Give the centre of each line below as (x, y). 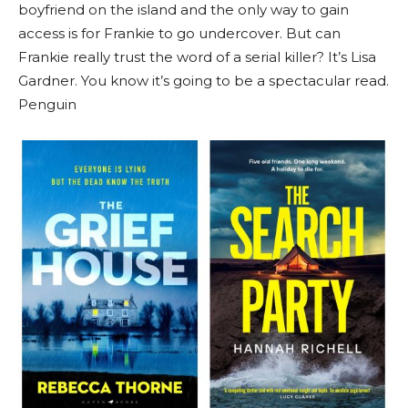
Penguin (47, 105)
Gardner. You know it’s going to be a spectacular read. (204, 81)
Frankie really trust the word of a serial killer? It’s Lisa (197, 57)
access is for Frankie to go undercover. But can (179, 34)
